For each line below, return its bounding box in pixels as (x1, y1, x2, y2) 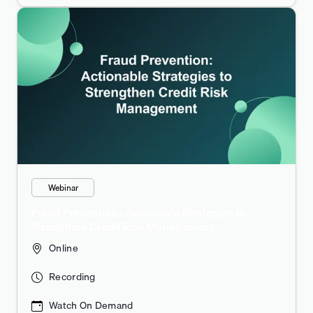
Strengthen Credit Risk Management (31, 217, 214, 236)
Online (49, 240, 78, 256)
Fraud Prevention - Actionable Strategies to (31, 203, 246, 222)
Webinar (48, 181, 78, 195)
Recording (49, 269, 96, 285)
